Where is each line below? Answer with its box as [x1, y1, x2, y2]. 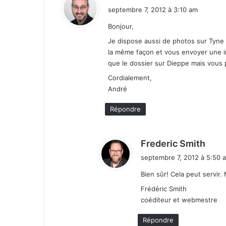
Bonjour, [108, 22, 134, 31]
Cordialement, [108, 74, 152, 82]
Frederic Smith [141, 138, 205, 149]
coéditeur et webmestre [141, 196, 217, 204]
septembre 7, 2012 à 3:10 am [108, 6, 198, 14]
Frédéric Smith [141, 185, 187, 193]
